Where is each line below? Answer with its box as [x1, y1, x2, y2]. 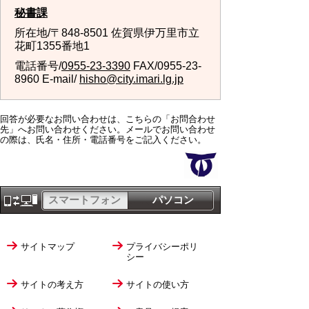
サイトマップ [21, 241, 74, 252]
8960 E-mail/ [14, 73, 79, 85]
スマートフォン [48, 194, 121, 206]
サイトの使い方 [126, 279, 189, 290]
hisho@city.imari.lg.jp [79, 73, 183, 85]
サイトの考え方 [21, 279, 83, 290]
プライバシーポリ [126, 241, 198, 252]
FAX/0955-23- [130, 60, 201, 72]
